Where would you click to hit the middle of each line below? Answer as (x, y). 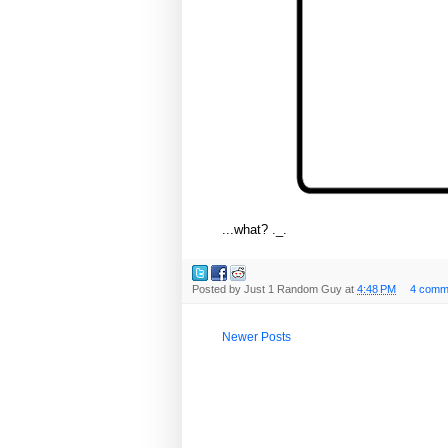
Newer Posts (256, 337)
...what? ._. (254, 229)
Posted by (218, 289)
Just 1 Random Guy (293, 289)
